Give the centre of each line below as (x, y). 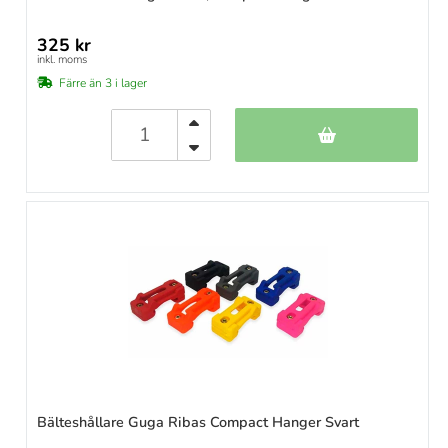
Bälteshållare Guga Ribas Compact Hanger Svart (198, 422)
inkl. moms (62, 60)
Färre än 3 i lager (103, 83)
